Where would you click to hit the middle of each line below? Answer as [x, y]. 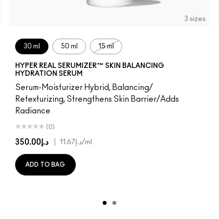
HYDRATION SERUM [49, 74]
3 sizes [195, 19]
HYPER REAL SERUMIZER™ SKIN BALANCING [89, 66]
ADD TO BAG [45, 165]
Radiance [33, 111]
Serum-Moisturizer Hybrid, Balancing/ [84, 88]
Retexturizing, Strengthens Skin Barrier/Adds [97, 99]
